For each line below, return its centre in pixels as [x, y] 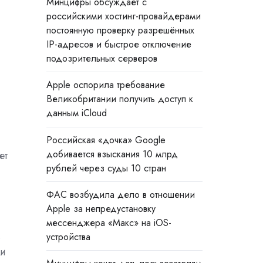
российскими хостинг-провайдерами [123, 16]
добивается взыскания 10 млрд [112, 154]
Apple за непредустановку [101, 208]
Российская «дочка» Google [106, 140]
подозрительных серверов [102, 59]
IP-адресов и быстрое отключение [119, 45]
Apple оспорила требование [105, 85]
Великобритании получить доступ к [119, 99]
